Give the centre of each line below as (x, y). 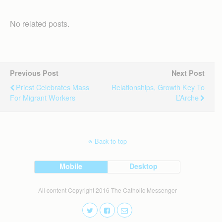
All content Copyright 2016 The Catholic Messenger (107, 190)
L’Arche (187, 97)
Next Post (188, 73)
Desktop (144, 166)
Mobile (71, 166)
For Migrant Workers (43, 97)
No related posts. (40, 23)
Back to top (111, 141)
